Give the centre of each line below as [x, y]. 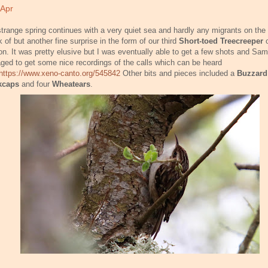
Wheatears [71, 84]
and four [37, 84]
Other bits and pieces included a [179, 73]
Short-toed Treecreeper [222, 41]
